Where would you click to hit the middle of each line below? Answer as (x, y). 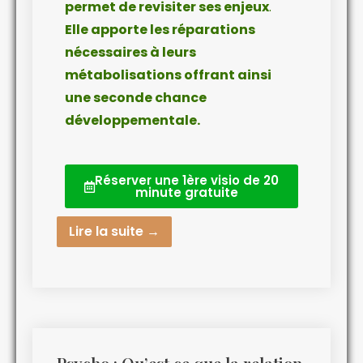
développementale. (132, 121)
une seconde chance (136, 98)
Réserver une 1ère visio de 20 (187, 181)
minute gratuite (187, 193)
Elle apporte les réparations (160, 30)
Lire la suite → (114, 232)
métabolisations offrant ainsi (168, 75)
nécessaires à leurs (130, 53)
